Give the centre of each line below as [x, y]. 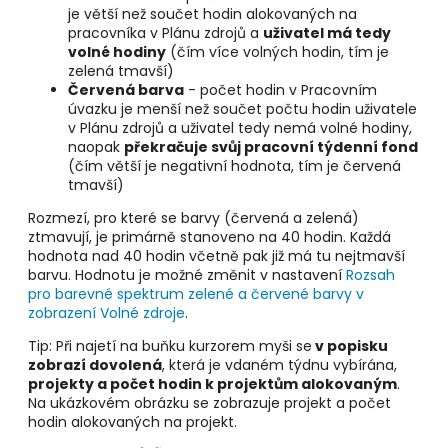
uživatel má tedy [327, 32]
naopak [96, 146]
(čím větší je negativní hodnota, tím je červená [234, 165]
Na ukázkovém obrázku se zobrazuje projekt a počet [209, 402]
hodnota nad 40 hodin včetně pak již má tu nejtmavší [216, 255]
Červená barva [126, 89]
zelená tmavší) [121, 70]
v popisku [350, 345]
